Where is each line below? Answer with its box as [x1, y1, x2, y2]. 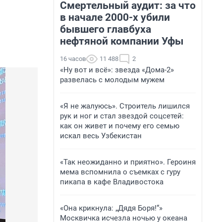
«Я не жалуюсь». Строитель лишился [60, 102, 190, 111]
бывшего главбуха [60, 23, 151, 35]
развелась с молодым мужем [60, 75, 165, 84]
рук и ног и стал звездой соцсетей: [60, 111, 184, 120]
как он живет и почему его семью [60, 121, 179, 130]
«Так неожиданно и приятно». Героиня [60, 158, 196, 166]
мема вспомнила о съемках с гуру [60, 167, 180, 176]
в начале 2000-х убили [60, 11, 170, 23]
